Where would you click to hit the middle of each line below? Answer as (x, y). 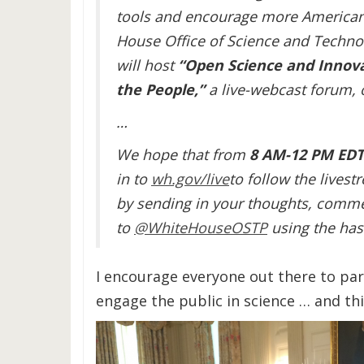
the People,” (162, 89)
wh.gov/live (190, 179)
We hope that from (183, 154)
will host (147, 65)
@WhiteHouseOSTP (201, 227)
